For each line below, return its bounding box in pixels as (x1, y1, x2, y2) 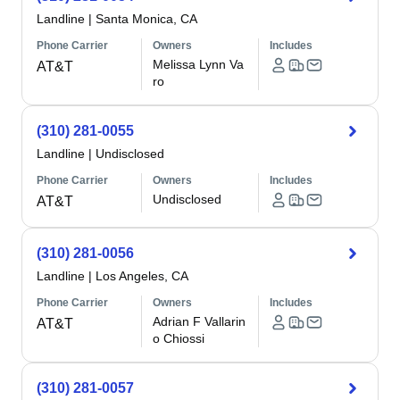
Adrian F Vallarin (153, 314, 246, 329)
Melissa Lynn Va (153, 57, 245, 71)
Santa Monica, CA (96, 12, 197, 26)
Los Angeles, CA (96, 269, 188, 283)
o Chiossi (153, 331, 205, 346)
